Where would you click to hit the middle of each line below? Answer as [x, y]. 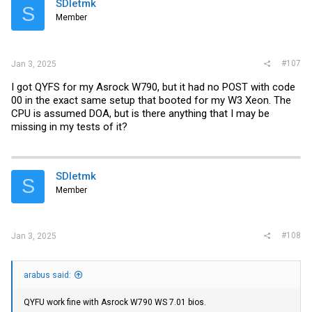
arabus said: [47, 275]
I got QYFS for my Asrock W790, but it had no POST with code [153, 87]
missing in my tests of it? [69, 126]
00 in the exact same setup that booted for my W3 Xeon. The [151, 100]
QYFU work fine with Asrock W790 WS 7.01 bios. [115, 303]
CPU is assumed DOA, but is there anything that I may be [140, 113]
